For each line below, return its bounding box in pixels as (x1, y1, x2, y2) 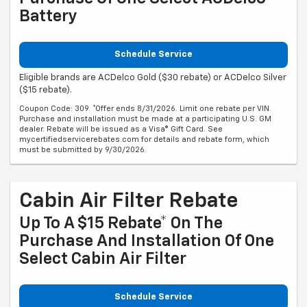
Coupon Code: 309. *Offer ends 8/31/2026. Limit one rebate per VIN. (19, 105, 271, 113)
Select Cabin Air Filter (19, 251, 186, 268)
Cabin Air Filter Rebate (19, 191, 238, 212)
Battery (19, 8, 77, 25)
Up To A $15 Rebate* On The (19, 215, 223, 232)
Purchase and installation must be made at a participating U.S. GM (19, 115, 271, 123)
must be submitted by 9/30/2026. (19, 146, 147, 154)
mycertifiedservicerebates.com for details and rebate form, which (19, 136, 269, 144)
